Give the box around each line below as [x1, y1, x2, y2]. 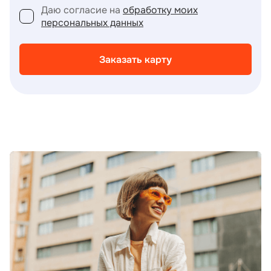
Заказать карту [99, 53, 172, 66]
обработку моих [123, 4, 198, 17]
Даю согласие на [41, 4, 123, 17]
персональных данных [41, 16, 143, 30]
